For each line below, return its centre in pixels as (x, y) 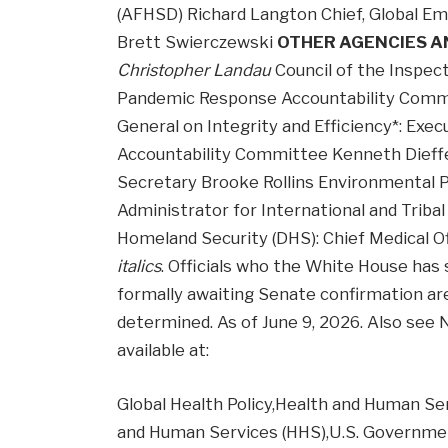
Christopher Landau (194, 70)
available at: (163, 350)
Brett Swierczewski (197, 42)
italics (139, 266)
